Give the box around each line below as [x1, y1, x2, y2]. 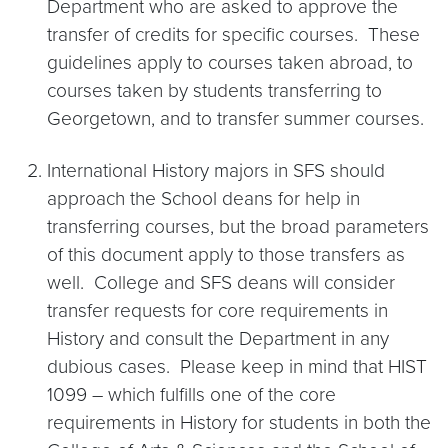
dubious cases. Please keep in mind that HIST [47, 355, 427, 378]
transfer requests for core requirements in [47, 299, 388, 322]
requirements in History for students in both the [47, 411, 431, 434]
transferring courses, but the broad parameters [47, 215, 429, 238]
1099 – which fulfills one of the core [47, 383, 336, 406]
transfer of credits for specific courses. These [47, 23, 420, 46]
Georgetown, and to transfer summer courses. [47, 107, 424, 130]
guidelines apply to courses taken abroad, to [47, 51, 413, 74]
